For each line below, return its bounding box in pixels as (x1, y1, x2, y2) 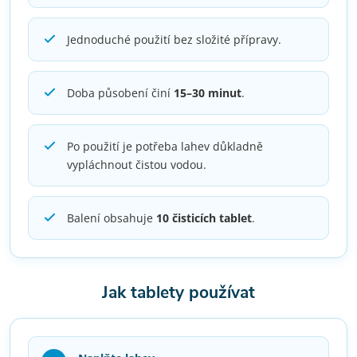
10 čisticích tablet (156, 210, 252, 226)
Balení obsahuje (67, 210, 156, 226)
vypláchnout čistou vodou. (67, 157, 206, 172)
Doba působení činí (67, 85, 174, 100)
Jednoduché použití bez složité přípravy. (67, 32, 281, 47)
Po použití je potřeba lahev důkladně (67, 139, 263, 154)
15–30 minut (174, 85, 241, 100)
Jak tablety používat (102, 281, 255, 304)
